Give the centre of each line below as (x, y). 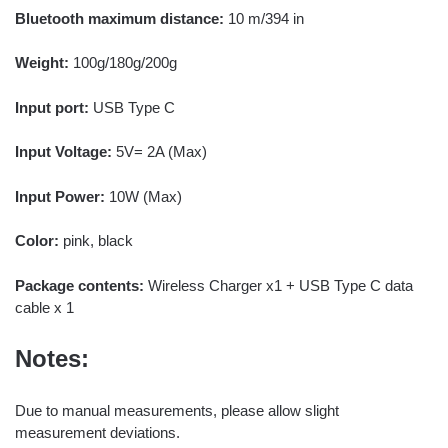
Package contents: (81, 285)
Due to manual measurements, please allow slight (177, 410)
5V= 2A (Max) (159, 152)
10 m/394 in (264, 18)
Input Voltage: (63, 152)
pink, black (96, 241)
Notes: (52, 359)
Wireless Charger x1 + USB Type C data (280, 285)
